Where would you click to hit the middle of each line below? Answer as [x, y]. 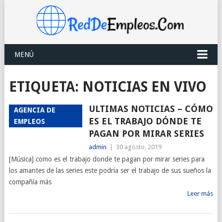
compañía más [30, 182]
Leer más [200, 194]
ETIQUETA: [45, 87]
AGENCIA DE [34, 110]
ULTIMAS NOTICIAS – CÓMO [151, 109]
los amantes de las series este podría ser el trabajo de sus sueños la [110, 170]
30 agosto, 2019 [139, 147]
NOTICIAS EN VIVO [144, 87]
